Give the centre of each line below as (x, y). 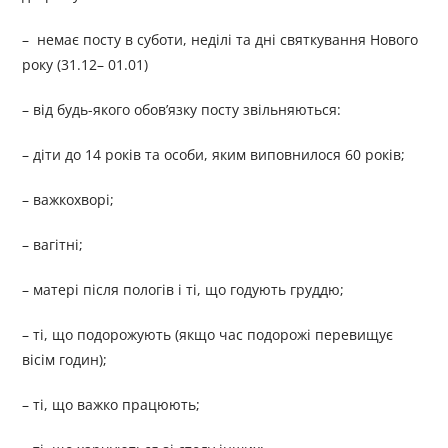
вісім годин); (65, 360)
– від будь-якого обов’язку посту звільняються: (182, 110)
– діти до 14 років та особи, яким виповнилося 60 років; (214, 155)
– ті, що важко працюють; (111, 405)
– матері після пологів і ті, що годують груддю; (183, 290)
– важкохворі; (68, 200)
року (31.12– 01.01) (85, 65)
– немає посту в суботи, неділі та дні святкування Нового (220, 40)
